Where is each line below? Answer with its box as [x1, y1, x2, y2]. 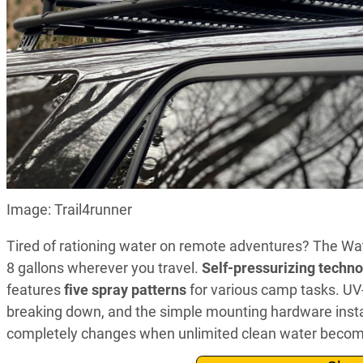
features [6, 281, 64, 299]
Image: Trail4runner [6, 201, 132, 219]
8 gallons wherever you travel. [6, 259, 202, 277]
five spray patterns [64, 281, 186, 299]
